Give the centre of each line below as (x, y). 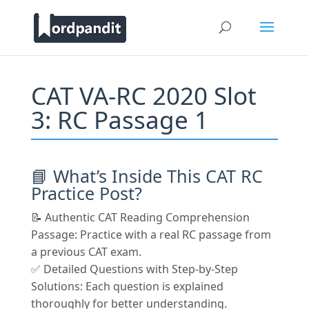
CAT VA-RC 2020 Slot (143, 96)
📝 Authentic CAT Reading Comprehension (140, 217)
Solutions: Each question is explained (127, 286)
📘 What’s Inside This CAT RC (147, 176)
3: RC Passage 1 (119, 120)
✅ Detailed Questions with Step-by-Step (134, 269)
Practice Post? (86, 193)
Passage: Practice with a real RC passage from (151, 235)
